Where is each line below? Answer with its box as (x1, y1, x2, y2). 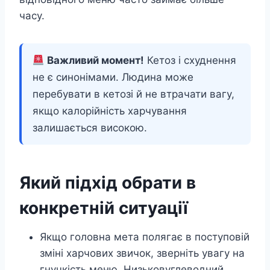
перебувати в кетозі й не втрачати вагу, (33, 88, 234, 101)
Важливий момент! (47, 54, 145, 67)
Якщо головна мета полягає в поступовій (40, 231, 250, 243)
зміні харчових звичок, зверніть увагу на (40, 247, 245, 260)
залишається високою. (33, 122, 147, 134)
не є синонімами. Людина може (33, 71, 193, 84)
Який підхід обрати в (19, 172, 196, 193)
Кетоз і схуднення (144, 54, 237, 67)
